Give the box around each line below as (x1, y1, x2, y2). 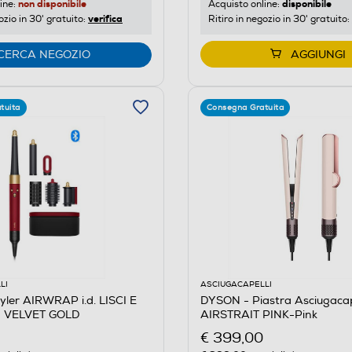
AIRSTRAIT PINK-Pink (200, 307, 317, 321)
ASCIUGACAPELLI (200, 279, 272, 289)
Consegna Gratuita (206, 102, 284, 112)
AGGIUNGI (290, 47, 346, 61)
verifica (88, 12, 123, 25)
